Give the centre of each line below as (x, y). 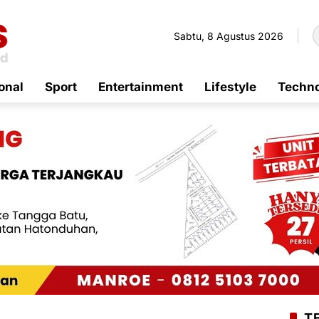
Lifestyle (230, 87)
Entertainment (141, 87)
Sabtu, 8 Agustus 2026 (229, 36)
